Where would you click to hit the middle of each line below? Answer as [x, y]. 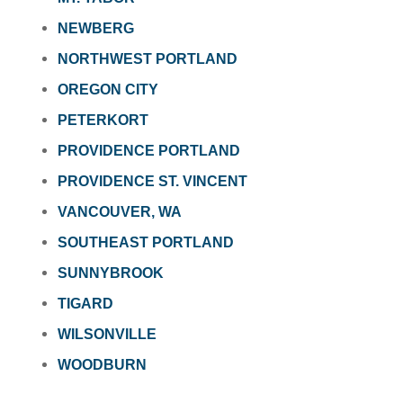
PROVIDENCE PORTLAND [148, 151]
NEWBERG [95, 29]
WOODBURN [102, 365]
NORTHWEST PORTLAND [147, 59]
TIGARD [85, 304]
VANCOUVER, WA [119, 212]
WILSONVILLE [107, 335]
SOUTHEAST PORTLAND [145, 243]
